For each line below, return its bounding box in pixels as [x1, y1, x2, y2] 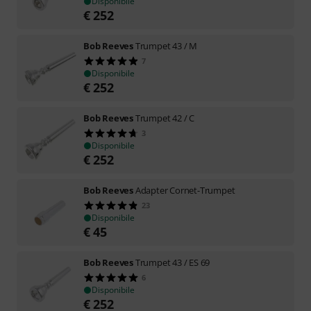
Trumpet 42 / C [135, 111, 195, 124]
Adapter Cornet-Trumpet [135, 183, 235, 196]
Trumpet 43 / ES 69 [135, 255, 210, 269]
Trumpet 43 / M [135, 39, 198, 52]
